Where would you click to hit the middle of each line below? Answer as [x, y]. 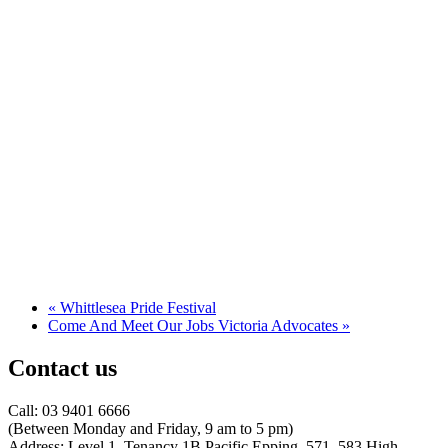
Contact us [62, 367]
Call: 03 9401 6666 [69, 410]
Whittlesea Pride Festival [136, 307]
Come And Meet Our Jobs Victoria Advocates [195, 325]
